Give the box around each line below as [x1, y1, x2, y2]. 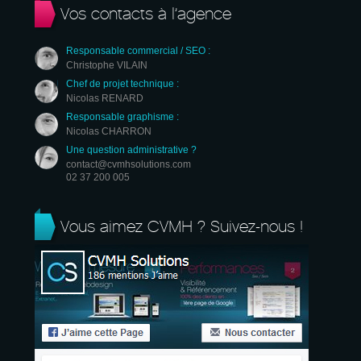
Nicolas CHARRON [66, 125, 151, 137]
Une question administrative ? [66, 143, 197, 156]
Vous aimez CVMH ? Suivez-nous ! [60, 217, 303, 236]
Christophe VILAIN [66, 59, 147, 71]
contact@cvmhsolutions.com [66, 158, 191, 170]
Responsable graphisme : [66, 110, 179, 122]
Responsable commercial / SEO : [66, 44, 210, 56]
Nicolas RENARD [66, 92, 143, 104]
